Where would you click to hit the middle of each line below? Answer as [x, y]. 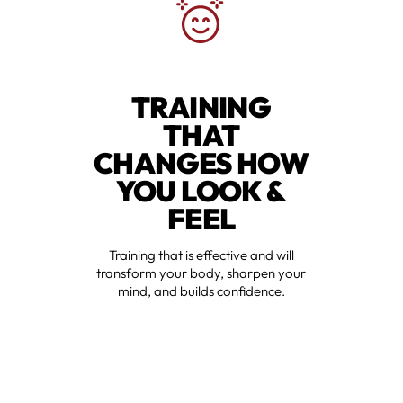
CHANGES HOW [201, 163]
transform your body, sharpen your [201, 273]
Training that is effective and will [201, 255]
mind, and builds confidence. [201, 291]
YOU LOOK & [201, 191]
